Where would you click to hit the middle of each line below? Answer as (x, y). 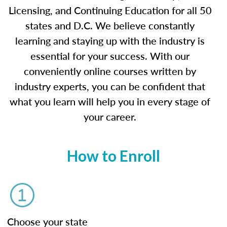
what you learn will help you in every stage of (110, 101)
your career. (110, 117)
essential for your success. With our (110, 56)
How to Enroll (113, 156)
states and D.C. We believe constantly (110, 25)
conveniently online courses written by (110, 71)
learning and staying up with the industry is (110, 41)
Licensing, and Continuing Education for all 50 (110, 10)
